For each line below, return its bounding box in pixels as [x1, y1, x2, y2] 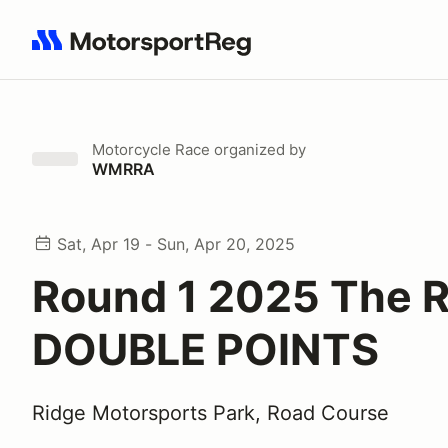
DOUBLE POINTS [32, 323, 379, 375]
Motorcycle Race [92, 140, 210, 159]
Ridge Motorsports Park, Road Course [32, 401, 389, 425]
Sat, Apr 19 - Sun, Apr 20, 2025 [57, 234, 295, 254]
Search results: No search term [31, 41, 264, 61]
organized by [210, 140, 306, 159]
